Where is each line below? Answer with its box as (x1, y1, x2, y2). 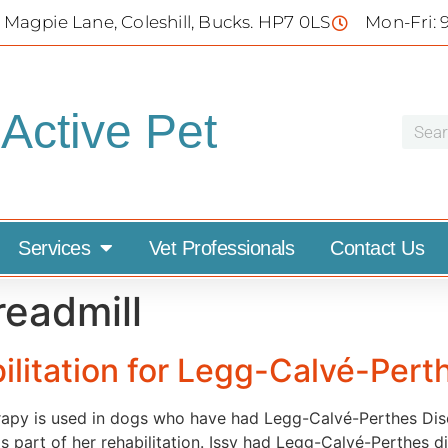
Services (18, 237, 90, 260)
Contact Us (330, 237, 424, 260)
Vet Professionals (148, 237, 294, 260)
